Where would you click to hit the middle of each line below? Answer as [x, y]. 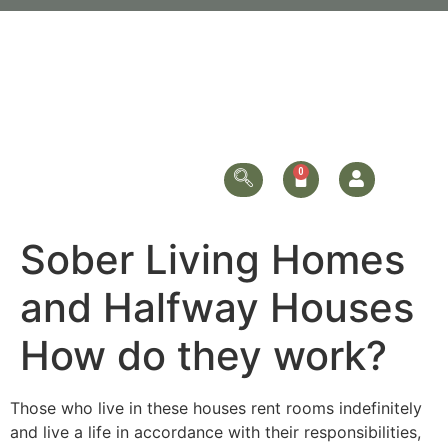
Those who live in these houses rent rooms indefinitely [216, 408]
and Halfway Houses [217, 307]
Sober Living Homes [212, 259]
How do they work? [203, 355]
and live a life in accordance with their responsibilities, [215, 432]
